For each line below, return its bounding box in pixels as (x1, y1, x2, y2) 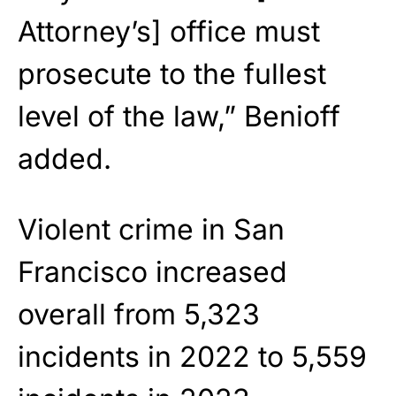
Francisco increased (18, 254, 287, 289)
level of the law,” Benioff (18, 98, 340, 133)
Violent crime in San (18, 211, 285, 247)
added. (18, 141, 111, 176)
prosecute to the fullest (18, 56, 326, 91)
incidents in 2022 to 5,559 (18, 339, 367, 374)
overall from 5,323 (18, 296, 260, 331)
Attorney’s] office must (18, 13, 320, 49)
